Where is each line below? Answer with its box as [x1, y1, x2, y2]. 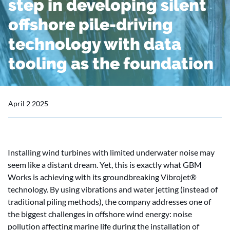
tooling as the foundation [8, 54, 214, 73]
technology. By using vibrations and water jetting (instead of [8, 184, 218, 194]
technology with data [8, 34, 181, 53]
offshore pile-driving [8, 15, 173, 34]
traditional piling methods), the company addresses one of [8, 197, 211, 206]
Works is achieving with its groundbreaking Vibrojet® [8, 172, 197, 182]
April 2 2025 [8, 99, 48, 108]
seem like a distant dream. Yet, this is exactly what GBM [8, 160, 202, 169]
